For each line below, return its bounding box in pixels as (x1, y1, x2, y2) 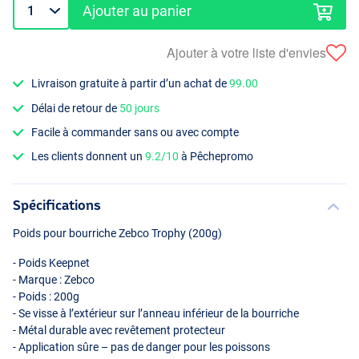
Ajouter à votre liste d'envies (167, 42, 326, 62)
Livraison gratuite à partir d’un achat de (31, 77, 230, 91)
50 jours (119, 101, 160, 115)
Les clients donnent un (31, 150, 146, 163)
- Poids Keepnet (13, 256, 90, 270)
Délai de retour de (31, 101, 120, 115)
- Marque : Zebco (13, 273, 95, 287)
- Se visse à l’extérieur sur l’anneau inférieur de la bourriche (13, 307, 299, 321)
